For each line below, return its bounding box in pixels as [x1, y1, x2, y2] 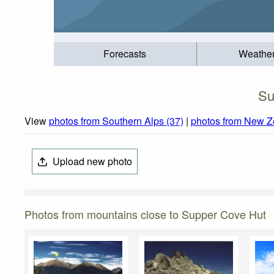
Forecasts [103, 46, 147, 61]
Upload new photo [50, 154, 133, 169]
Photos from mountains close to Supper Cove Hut [24, 206, 266, 223]
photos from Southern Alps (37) [49, 114, 183, 128]
